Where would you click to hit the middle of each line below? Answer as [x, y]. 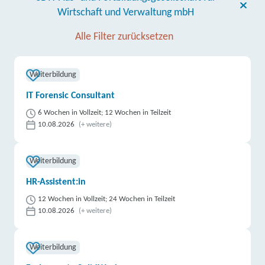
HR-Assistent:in [56, 182]
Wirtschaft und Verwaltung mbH [126, 13]
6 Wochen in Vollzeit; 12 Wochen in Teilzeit [105, 113]
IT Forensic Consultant [71, 96]
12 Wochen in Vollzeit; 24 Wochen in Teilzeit [107, 199]
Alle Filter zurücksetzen [124, 37]
